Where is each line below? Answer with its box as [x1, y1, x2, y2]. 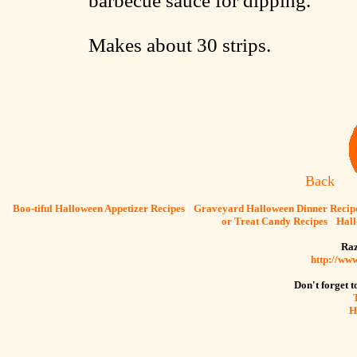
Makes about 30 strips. [88, 33, 271, 56]
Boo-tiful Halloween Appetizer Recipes [12, 202, 185, 214]
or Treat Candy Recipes [222, 214, 328, 227]
